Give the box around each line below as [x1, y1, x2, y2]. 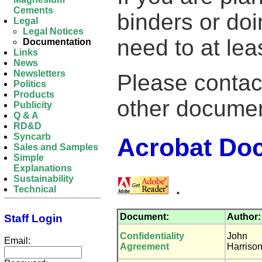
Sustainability [13, 174, 74, 184]
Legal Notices [23, 26, 84, 36]
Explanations [13, 163, 72, 173]
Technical [13, 184, 56, 194]
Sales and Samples [13, 142, 98, 152]
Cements [13, 5, 53, 15]
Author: [227, 211, 261, 222]
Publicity [13, 100, 52, 110]
